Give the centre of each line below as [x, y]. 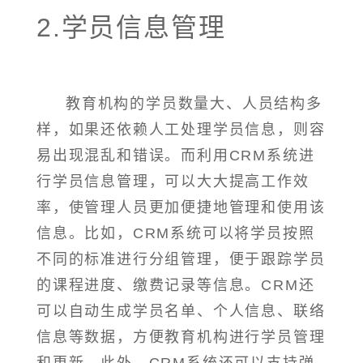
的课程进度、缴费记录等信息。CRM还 [176, 286]
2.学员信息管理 [131, 27]
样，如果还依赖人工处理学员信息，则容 [181, 130]
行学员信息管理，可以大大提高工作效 [173, 182]
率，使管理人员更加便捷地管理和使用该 [181, 208]
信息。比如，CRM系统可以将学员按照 [176, 234]
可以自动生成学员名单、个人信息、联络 [181, 312]
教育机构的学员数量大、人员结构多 [194, 104]
